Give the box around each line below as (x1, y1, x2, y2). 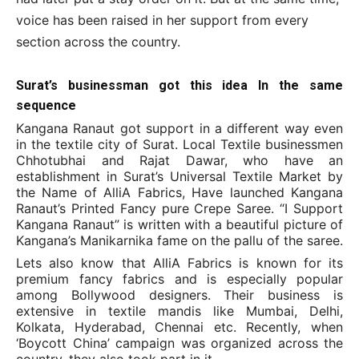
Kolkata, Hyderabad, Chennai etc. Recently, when (16, 319, 343, 335)
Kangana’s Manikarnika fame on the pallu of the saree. (16, 232, 343, 248)
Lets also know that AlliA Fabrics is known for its (16, 255, 343, 271)
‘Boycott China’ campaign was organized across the (16, 335, 343, 351)
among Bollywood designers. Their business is (16, 287, 343, 303)
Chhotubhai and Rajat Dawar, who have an (16, 152, 343, 168)
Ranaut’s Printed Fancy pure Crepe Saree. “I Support (16, 200, 343, 216)
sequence (16, 98, 76, 113)
